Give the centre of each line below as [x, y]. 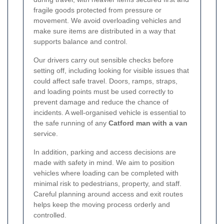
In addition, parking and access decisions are [105, 152]
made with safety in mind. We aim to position [104, 162]
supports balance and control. [80, 41]
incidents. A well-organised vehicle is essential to [110, 112]
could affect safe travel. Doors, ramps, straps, [105, 81]
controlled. [50, 215]
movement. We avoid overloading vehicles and [107, 20]
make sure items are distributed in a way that [104, 31]
